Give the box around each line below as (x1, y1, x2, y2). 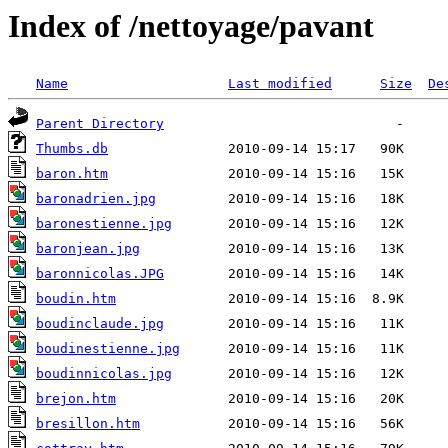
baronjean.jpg (36, 241, 140, 257)
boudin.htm (36, 291, 116, 307)
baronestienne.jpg (36, 216, 172, 232)
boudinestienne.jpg (36, 341, 180, 357)
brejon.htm (36, 391, 116, 407)
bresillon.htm (36, 416, 140, 432)
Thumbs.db (36, 141, 108, 157)
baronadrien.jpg (36, 191, 156, 207)
